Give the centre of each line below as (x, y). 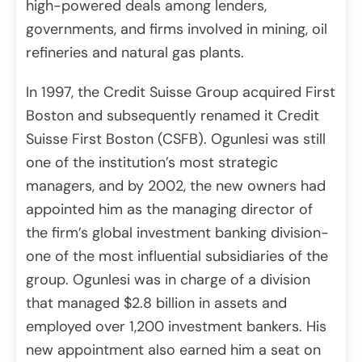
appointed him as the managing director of (169, 210)
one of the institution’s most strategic (152, 163)
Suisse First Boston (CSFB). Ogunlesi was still (176, 139)
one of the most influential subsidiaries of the (177, 257)
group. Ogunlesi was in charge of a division (168, 280)
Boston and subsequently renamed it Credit (173, 116)
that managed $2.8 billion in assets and (156, 303)
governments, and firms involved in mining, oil (177, 29)
